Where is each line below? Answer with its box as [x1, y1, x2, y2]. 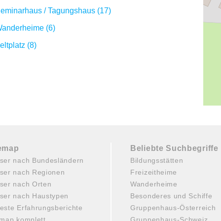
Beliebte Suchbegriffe [130, 144, 219, 152]
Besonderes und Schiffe [130, 192, 213, 200]
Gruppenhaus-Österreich [130, 204, 216, 212]
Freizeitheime [130, 168, 178, 176]
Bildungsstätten [130, 156, 184, 164]
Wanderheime [130, 180, 178, 188]
